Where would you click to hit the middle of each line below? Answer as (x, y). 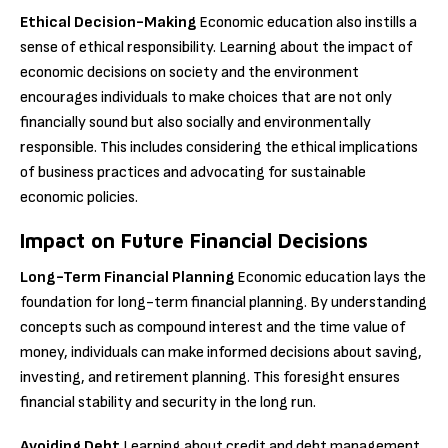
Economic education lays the (330, 278)
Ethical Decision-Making (108, 22)
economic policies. (79, 197)
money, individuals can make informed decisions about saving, (221, 353)
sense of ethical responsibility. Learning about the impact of (216, 47)
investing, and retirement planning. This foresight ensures (210, 378)
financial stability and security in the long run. (168, 403)
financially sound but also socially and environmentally (195, 122)
